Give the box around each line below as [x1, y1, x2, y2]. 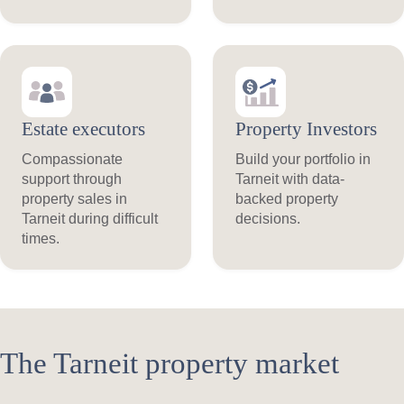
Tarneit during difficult [22, 209, 159, 226]
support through [22, 170, 123, 187]
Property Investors [234, 119, 377, 140]
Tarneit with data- [234, 170, 344, 187]
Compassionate [22, 150, 124, 167]
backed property [234, 189, 338, 207]
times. [22, 229, 60, 246]
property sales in [22, 189, 128, 207]
